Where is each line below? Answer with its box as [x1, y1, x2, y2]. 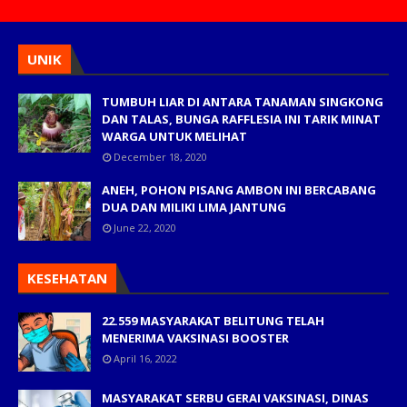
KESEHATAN [27, 268, 107, 287]
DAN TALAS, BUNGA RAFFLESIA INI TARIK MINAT [102, 110, 381, 127]
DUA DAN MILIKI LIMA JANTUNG [102, 198, 286, 215]
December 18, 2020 [114, 149, 207, 164]
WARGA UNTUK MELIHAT [102, 127, 247, 144]
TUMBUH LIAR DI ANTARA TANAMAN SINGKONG [102, 93, 383, 110]
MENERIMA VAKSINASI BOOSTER [102, 329, 289, 346]
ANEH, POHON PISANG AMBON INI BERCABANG [102, 181, 376, 198]
